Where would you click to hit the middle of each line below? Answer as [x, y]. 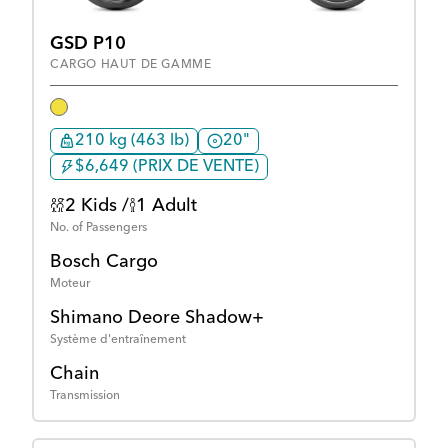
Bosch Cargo [104, 262]
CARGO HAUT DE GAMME [131, 65]
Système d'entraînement [118, 340]
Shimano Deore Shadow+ [157, 318]
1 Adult [166, 206]
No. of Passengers [98, 228]
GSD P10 [88, 44]
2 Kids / [97, 206]
